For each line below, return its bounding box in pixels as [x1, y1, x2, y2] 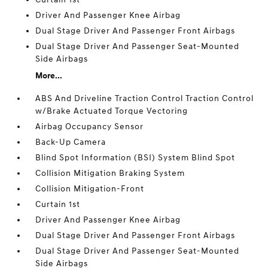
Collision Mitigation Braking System [35, 168, 185, 178]
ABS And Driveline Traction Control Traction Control [35, 93, 254, 103]
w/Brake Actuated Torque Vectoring [35, 106, 188, 116]
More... [35, 71, 63, 81]
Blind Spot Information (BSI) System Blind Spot [35, 153, 236, 163]
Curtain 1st [35, 199, 81, 209]
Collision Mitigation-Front [35, 184, 145, 194]
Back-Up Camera [35, 137, 106, 147]
